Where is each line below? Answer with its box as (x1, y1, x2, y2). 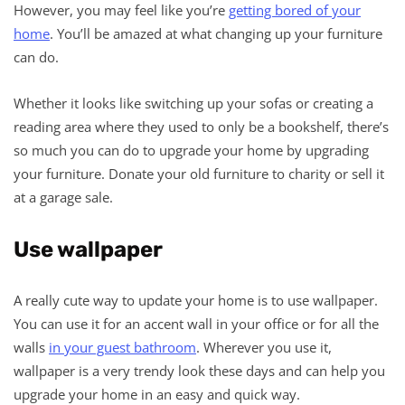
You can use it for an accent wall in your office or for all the (14, 314, 379, 333)
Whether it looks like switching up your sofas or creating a (14, 93, 373, 112)
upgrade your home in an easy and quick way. (14, 384, 300, 403)
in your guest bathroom (49, 337, 196, 356)
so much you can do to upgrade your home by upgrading (14, 140, 369, 159)
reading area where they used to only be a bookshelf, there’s (14, 117, 389, 136)
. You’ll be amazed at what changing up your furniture (50, 24, 382, 42)
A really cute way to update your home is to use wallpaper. (14, 290, 378, 309)
